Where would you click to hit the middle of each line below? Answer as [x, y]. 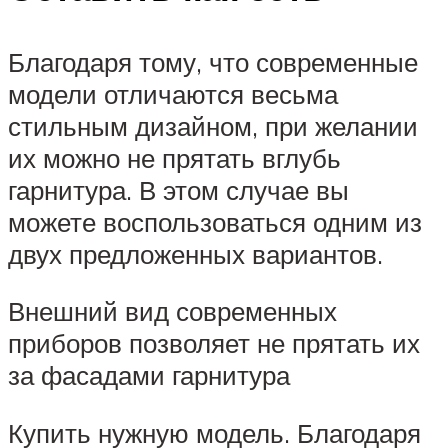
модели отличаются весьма [173, 93]
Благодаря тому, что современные [213, 61]
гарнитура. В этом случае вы [178, 189]
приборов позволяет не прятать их [214, 343]
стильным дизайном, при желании [213, 125]
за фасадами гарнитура [149, 375]
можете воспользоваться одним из [215, 221]
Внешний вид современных [172, 311]
